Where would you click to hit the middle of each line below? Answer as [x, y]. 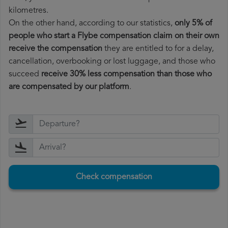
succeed [25, 75]
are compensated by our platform [69, 87]
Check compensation [114, 177]
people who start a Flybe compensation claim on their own [114, 36]
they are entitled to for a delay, [158, 49]
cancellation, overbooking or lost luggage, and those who [112, 62]
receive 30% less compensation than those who [126, 75]
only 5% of [193, 24]
